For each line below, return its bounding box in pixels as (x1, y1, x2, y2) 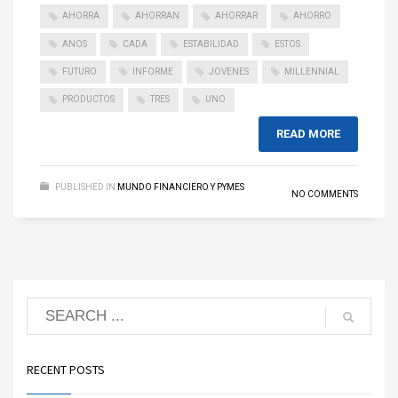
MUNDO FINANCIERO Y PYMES (117, 181, 244, 192)
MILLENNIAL (284, 67, 339, 77)
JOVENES (209, 67, 249, 77)
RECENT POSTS (27, 361, 105, 378)
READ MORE (276, 126, 340, 140)
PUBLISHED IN (55, 181, 115, 192)
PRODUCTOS (62, 94, 115, 105)
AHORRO (293, 11, 331, 21)
